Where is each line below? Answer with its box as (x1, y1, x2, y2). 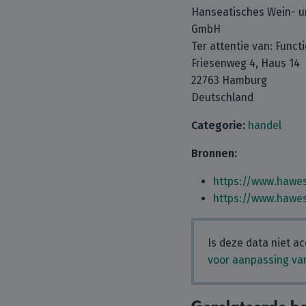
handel (248, 119, 281, 132)
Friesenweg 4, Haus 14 (191, 57, 300, 70)
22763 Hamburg (191, 74, 267, 87)
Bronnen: (191, 147, 237, 160)
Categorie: (191, 119, 245, 132)
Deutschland (191, 91, 253, 104)
